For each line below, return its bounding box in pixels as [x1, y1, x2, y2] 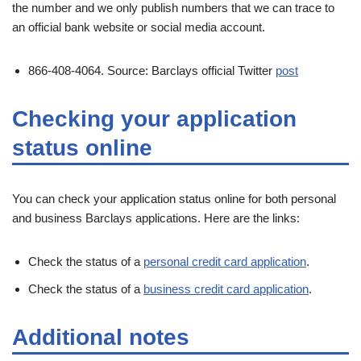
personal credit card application [143, 254, 306, 268]
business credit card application [143, 281, 309, 296]
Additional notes [12, 324, 189, 350]
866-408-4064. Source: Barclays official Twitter [28, 63, 276, 77]
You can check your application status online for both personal [12, 191, 336, 205]
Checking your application [12, 106, 297, 131]
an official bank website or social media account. [12, 19, 265, 34]
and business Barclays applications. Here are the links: [12, 210, 300, 225]
